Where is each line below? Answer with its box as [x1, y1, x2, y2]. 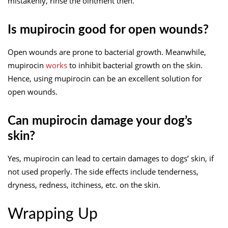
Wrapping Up [8, 206, 98, 222]
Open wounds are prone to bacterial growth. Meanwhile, [8, 46, 206, 57]
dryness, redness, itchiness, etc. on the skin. [8, 179, 160, 190]
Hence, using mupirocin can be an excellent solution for [8, 73, 202, 83]
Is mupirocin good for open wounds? [8, 23, 209, 36]
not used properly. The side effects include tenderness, [8, 166, 198, 177]
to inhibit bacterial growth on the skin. [67, 60, 203, 70]
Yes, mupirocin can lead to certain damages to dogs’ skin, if [8, 153, 214, 163]
